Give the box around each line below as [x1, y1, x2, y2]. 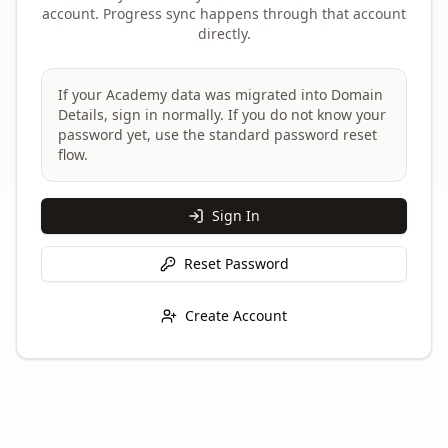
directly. [197, 23, 251, 43]
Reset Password [183, 253, 289, 273]
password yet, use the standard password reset [58, 124, 377, 144]
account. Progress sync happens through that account [42, 3, 406, 23]
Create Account [185, 305, 287, 325]
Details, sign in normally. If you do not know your [58, 104, 386, 124]
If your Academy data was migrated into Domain [58, 84, 383, 104]
